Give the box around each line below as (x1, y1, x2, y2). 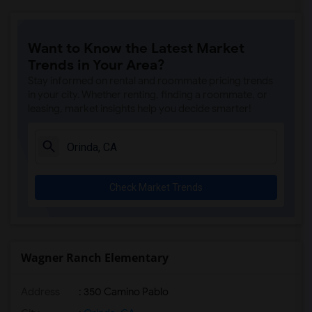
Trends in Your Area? (28, 56, 165, 74)
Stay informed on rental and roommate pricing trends (28, 75, 273, 87)
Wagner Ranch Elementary (21, 250, 169, 265)
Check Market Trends (109, 182, 203, 193)
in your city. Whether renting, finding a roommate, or (28, 88, 267, 101)
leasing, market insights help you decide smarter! (28, 102, 251, 115)
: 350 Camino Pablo (77, 286, 169, 298)
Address (21, 286, 60, 298)
